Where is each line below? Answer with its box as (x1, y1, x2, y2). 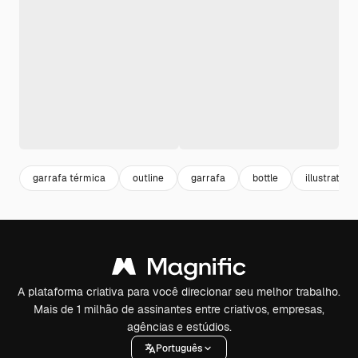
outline (133, 171, 164, 185)
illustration (305, 171, 353, 185)
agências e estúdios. (126, 320, 232, 334)
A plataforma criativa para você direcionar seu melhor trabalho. (18, 284, 340, 299)
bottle (253, 171, 278, 185)
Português (156, 341, 202, 355)
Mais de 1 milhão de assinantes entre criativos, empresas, (34, 302, 324, 316)
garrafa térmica (33, 171, 105, 185)
